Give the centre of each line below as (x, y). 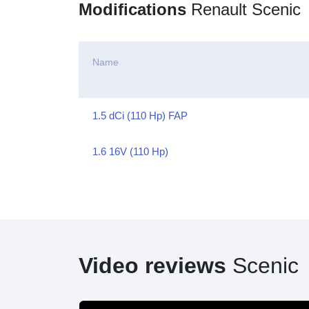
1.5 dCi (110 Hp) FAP (140, 116)
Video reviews (152, 266)
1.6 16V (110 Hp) (130, 151)
